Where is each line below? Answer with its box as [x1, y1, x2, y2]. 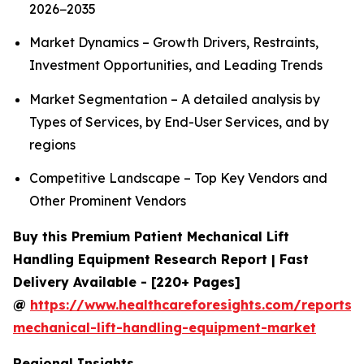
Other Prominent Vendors [29, 192, 186, 209]
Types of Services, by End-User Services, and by [29, 113, 329, 130]
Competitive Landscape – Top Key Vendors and [29, 169, 327, 186]
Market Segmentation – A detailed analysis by [29, 90, 320, 107]
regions [29, 136, 76, 153]
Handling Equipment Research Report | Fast [13, 250, 309, 267]
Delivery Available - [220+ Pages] [13, 273, 240, 290]
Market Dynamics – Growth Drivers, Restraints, [29, 34, 318, 51]
